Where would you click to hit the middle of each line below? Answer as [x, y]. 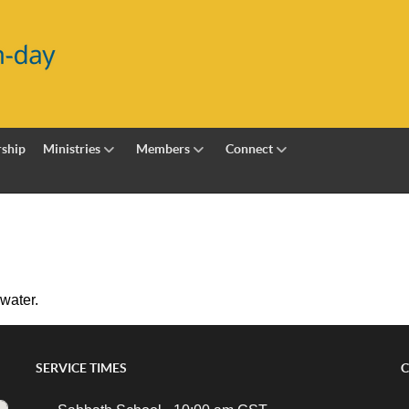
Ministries [72, 148]
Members [163, 148]
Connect [249, 148]
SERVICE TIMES [81, 368]
